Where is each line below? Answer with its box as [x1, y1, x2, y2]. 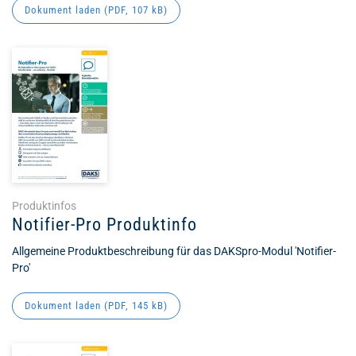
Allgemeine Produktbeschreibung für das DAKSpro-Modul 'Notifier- [12, 245, 336, 257]
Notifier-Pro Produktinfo [12, 215, 197, 234]
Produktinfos [12, 199, 76, 212]
